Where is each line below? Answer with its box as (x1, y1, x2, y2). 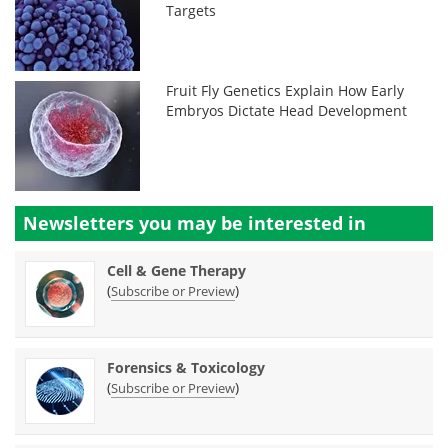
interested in (248, 211, 366, 235)
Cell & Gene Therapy (107, 261, 246, 280)
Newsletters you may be (23, 211, 248, 235)
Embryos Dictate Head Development (166, 101, 408, 120)
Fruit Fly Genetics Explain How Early (166, 81, 405, 100)
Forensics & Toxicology (107, 358, 265, 377)
